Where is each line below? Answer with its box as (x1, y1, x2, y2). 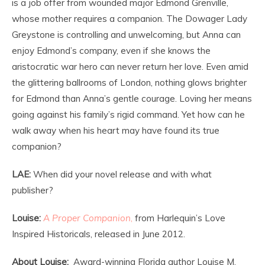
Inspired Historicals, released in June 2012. (12, 228, 185, 240)
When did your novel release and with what (31, 168, 212, 180)
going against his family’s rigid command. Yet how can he (12, 108, 245, 120)
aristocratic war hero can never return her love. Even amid (12, 60, 248, 72)
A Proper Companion (43, 212, 131, 224)
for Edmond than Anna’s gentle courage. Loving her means (12, 92, 252, 104)
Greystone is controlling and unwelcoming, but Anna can (12, 28, 241, 40)
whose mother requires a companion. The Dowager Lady (12, 12, 247, 24)
